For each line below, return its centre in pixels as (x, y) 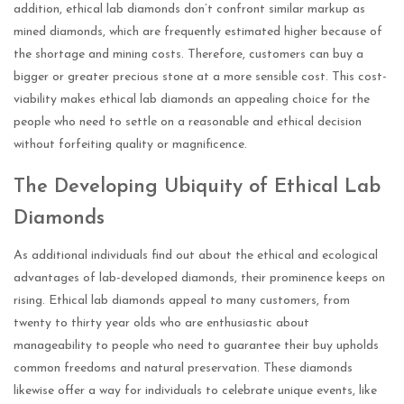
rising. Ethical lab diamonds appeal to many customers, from (182, 301)
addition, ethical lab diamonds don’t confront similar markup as (189, 9)
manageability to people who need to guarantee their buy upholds (196, 346)
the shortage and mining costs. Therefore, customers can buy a (188, 54)
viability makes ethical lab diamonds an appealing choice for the (192, 99)
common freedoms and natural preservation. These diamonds (183, 369)
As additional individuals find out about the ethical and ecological (196, 256)
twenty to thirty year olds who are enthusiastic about (161, 324)
